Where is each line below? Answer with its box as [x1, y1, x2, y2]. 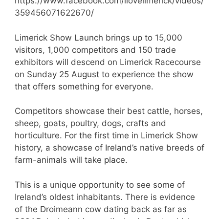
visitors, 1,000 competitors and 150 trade [15, 44, 176, 55]
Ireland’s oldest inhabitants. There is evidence [15, 192, 195, 202]
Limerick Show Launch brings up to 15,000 [15, 32, 182, 43]
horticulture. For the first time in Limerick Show [15, 131, 198, 141]
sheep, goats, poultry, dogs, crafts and [15, 118, 166, 129]
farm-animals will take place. [15, 155, 128, 165]
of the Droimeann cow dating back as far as [15, 204, 187, 214]
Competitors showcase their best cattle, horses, [15, 106, 203, 116]
